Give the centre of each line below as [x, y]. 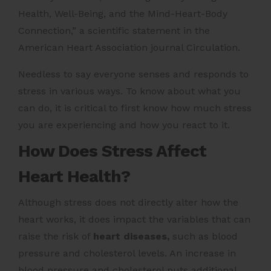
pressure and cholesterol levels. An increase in [127, 253]
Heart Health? [74, 177]
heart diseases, [131, 237]
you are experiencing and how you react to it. [124, 125]
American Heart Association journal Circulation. [129, 48]
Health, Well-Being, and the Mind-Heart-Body [123, 14]
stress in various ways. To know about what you [129, 91]
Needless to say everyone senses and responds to [133, 74]
